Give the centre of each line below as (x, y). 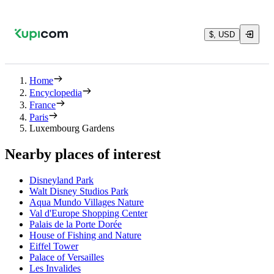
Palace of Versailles (67, 257)
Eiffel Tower (54, 246)
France (43, 105)
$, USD (222, 34)
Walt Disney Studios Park (79, 191)
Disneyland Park (61, 180)
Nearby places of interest (83, 154)
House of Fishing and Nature (85, 235)
